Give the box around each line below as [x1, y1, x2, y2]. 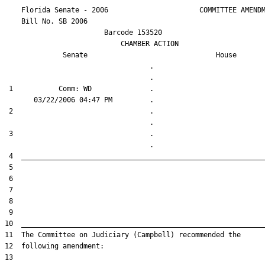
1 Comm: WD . [5, 85, 237, 93]
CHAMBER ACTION [5, 40, 179, 48]
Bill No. [5, 17, 59, 25]
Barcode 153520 [5, 28, 162, 37]
